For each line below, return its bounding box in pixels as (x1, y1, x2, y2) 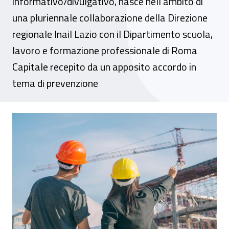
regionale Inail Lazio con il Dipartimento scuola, (12, 26, 213, 42)
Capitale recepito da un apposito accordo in (12, 59, 196, 75)
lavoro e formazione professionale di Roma (12, 42, 197, 58)
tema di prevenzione (12, 75, 98, 91)
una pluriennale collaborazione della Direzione (12, 10, 208, 26)
